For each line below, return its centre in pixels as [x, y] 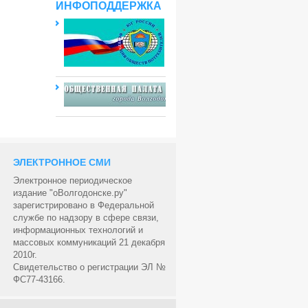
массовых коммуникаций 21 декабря [89, 242]
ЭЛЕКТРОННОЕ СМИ [62, 162]
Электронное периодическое [73, 180]
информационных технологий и [78, 230]
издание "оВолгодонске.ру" [70, 193]
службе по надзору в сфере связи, [86, 218]
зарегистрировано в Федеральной [84, 205]
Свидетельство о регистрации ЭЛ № [89, 267]
